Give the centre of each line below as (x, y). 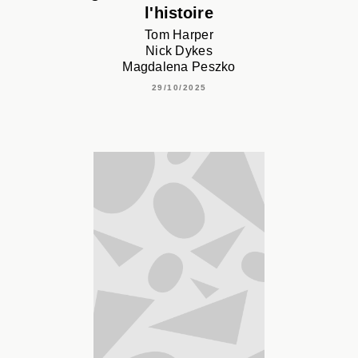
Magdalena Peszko (179, 66)
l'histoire (179, 13)
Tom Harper (179, 34)
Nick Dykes (179, 50)
